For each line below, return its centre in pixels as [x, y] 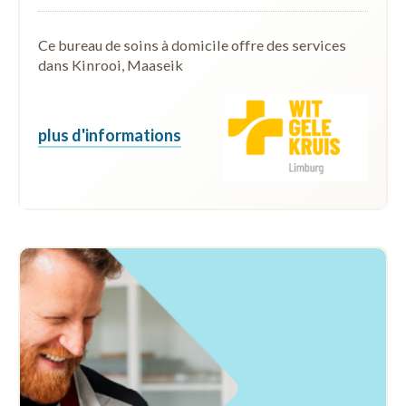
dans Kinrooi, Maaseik [111, 64]
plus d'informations [110, 135]
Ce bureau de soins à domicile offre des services [192, 44]
